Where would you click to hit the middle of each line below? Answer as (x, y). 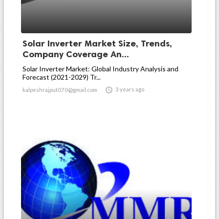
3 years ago (130, 89)
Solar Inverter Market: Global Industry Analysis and (100, 69)
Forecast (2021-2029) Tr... (62, 77)
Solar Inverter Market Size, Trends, (97, 44)
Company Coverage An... (76, 54)
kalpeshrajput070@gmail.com (60, 90)
